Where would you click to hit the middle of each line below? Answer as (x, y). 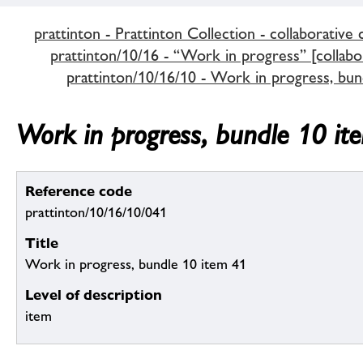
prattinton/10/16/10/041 (96, 213)
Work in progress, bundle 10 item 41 (136, 265)
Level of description (94, 295)
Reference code (79, 191)
